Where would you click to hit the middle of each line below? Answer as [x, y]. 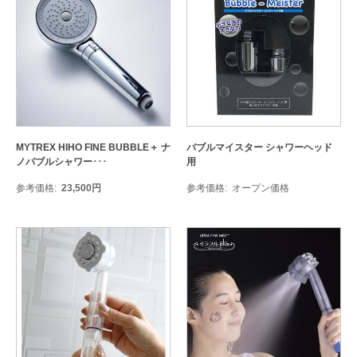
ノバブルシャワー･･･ [61, 162]
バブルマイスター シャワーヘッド [259, 147]
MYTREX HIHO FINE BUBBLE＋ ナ [93, 147]
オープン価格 [261, 188]
